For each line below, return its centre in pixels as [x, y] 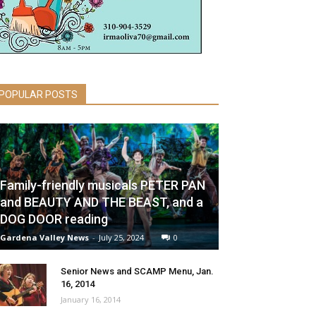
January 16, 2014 [91, 300]
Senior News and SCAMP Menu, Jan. [137, 272]
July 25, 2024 [121, 238]
